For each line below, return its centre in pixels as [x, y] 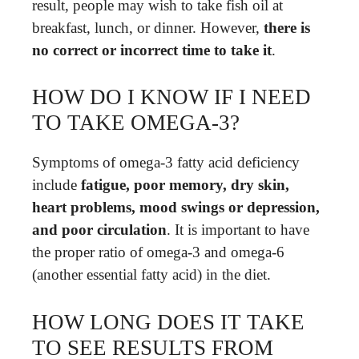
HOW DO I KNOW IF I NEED [171, 97]
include [56, 185]
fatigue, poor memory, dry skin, [185, 185]
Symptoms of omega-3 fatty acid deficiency [166, 162]
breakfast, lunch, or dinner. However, [148, 27]
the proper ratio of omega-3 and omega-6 [158, 252]
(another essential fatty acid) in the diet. [151, 274]
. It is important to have [238, 230]
